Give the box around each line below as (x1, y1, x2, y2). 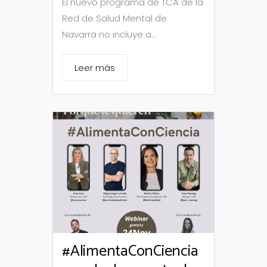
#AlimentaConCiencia (62, 238, 198, 264)
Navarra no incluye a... (62, 28, 157, 41)
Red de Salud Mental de (62, 12, 167, 25)
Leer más (74, 61, 115, 74)
